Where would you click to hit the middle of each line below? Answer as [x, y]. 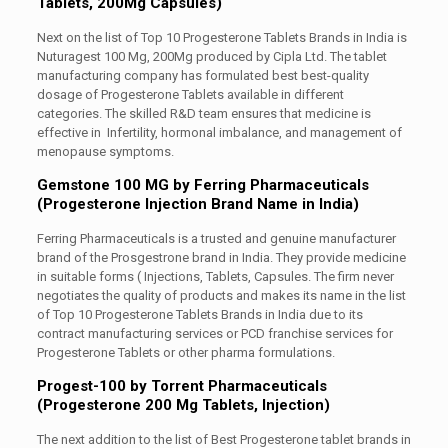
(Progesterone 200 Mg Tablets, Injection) [183, 405]
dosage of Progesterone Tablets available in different [190, 94]
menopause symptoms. [105, 151]
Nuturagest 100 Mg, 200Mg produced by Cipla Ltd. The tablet [211, 56]
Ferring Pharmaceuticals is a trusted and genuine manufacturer [216, 238]
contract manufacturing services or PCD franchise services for [214, 333]
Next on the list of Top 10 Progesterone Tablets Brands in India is [221, 37]
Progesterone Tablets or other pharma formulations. [185, 352]
